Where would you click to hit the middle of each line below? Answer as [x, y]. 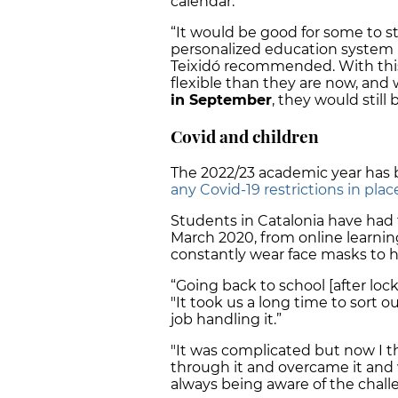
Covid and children [245, 136]
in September [221, 100]
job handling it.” [226, 319]
